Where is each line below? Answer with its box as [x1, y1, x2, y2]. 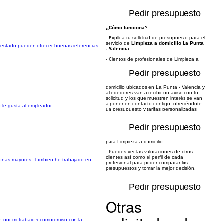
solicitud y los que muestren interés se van [106, 95, 202, 101]
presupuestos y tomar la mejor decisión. [106, 165, 196, 171]
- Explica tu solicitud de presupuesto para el [106, 35, 205, 40]
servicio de [106, 40, 131, 46]
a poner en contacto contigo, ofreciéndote [106, 101, 202, 106]
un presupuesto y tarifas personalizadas [106, 106, 197, 111]
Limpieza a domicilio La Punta [131, 40, 204, 46]
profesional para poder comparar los [106, 160, 188, 165]
